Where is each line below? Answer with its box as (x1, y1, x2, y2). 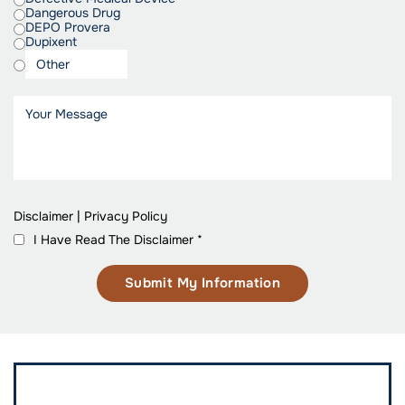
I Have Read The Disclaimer (33, 231, 197, 248)
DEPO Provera (25, 19, 110, 36)
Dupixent (25, 33, 77, 51)
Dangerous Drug (25, 5, 120, 22)
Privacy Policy (84, 208, 167, 225)
